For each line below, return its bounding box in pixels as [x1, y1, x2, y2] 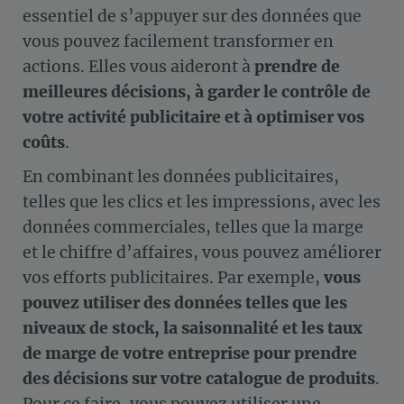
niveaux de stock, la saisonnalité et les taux [23, 318, 363, 339]
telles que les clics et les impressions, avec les [23, 192, 381, 213]
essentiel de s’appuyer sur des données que [23, 5, 362, 26]
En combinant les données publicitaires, [23, 167, 339, 188]
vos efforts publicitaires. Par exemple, [23, 268, 324, 289]
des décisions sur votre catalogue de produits [23, 369, 375, 390]
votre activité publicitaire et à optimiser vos [23, 106, 364, 127]
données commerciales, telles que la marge [23, 217, 363, 238]
